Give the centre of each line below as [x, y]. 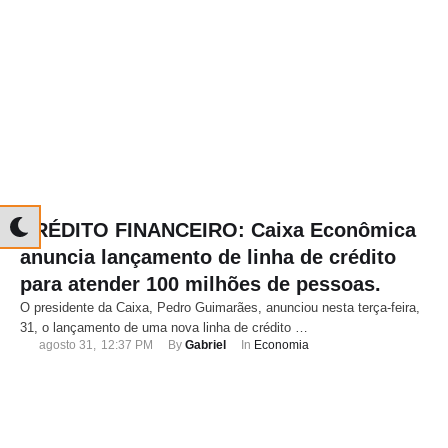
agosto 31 [66, 345]
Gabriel [205, 345]
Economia [281, 345]
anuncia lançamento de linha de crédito [208, 257]
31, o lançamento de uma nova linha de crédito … [164, 328]
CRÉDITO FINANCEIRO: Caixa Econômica [218, 230]
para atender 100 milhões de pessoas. [200, 284]
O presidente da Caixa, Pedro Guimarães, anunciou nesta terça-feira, [220, 308]
